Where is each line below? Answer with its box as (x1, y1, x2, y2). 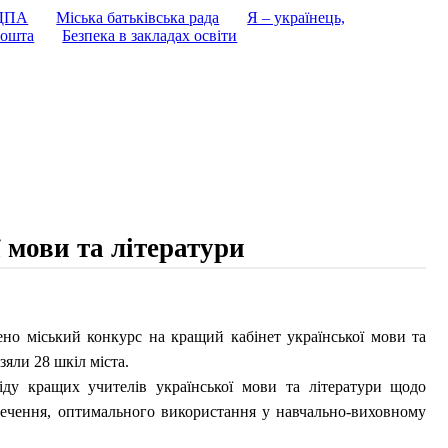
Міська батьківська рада (56, 9, 220, 26)
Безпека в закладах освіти (62, 27, 238, 44)
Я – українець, (247, 9, 346, 26)
